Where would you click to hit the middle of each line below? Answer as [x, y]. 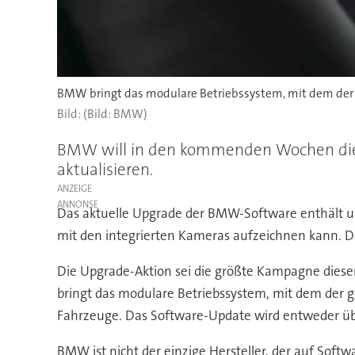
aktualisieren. [105, 169]
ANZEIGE [74, 188]
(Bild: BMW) [115, 115]
